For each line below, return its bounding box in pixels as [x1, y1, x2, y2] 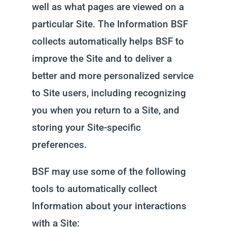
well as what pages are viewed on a [31, 1, 184, 13]
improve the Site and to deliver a [31, 53, 172, 64]
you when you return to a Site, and [31, 104, 179, 116]
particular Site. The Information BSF [31, 18, 188, 30]
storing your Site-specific [31, 122, 141, 133]
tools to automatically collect [31, 183, 157, 195]
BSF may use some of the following [31, 166, 186, 177]
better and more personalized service [31, 70, 194, 82]
